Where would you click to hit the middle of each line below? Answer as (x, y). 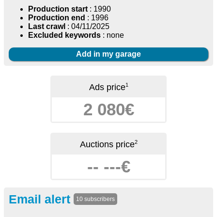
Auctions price (107, 145)
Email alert (41, 199)
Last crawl (47, 27)
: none (112, 35)
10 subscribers (95, 199)
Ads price (107, 87)
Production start (58, 9)
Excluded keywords (64, 35)
